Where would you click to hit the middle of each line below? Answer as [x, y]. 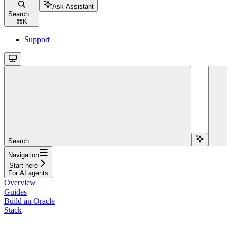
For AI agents [28, 173]
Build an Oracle [29, 201]
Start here [24, 165]
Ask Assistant [73, 6]
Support [37, 39]
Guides [15, 192]
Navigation [24, 155]
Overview [20, 182]
